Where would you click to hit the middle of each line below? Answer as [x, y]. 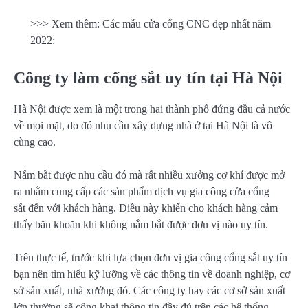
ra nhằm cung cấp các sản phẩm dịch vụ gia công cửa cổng [142, 191]
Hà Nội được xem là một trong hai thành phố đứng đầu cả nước [152, 109]
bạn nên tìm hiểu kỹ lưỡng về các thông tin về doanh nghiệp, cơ [152, 274]
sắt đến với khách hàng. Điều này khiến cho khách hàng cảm [146, 208]
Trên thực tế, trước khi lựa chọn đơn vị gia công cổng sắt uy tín [151, 257]
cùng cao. [36, 142]
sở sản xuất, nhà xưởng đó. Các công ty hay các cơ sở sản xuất [150, 290]
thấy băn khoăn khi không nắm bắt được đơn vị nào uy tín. [141, 224]
